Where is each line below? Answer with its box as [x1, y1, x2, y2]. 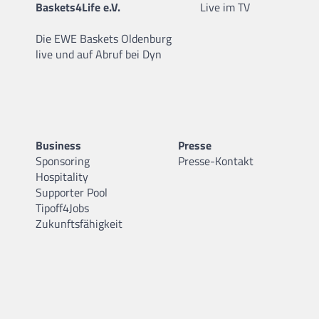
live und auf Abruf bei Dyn [36, 45, 162, 63]
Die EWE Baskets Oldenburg [36, 29, 172, 47]
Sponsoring [36, 152, 90, 169]
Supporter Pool [36, 183, 108, 201]
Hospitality [36, 167, 88, 185]
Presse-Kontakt [178, 152, 253, 169]
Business [36, 136, 81, 154]
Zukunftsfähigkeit [36, 214, 122, 232]
